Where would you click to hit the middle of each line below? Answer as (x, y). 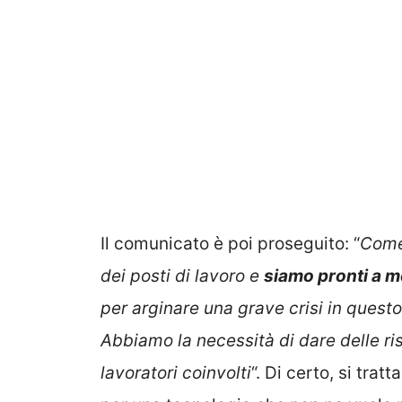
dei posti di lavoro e (182, 276)
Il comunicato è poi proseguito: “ (230, 244)
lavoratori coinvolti (176, 373)
